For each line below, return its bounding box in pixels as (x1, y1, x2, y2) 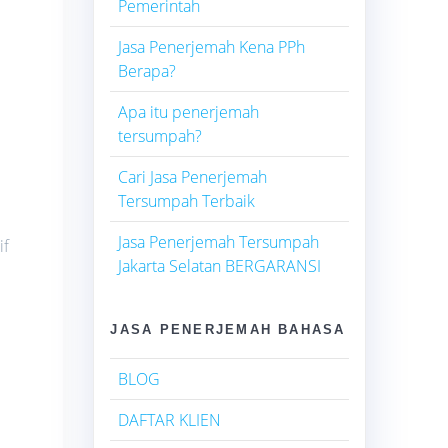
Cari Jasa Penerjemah (118, 165, 268, 188)
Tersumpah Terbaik (118, 189, 256, 212)
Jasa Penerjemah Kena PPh (118, 35, 306, 58)
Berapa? (118, 59, 177, 82)
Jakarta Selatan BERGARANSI (118, 254, 322, 277)
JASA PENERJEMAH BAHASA (110, 321, 346, 337)
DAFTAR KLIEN (118, 408, 222, 431)
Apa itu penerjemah (118, 100, 260, 123)
